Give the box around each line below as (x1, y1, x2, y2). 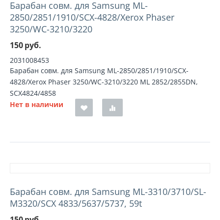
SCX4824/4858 (10, 88, 56, 98)
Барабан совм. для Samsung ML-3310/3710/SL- (10, 186, 206, 197)
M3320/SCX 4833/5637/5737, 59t (10, 197, 142, 209)
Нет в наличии (10, 100, 63, 109)
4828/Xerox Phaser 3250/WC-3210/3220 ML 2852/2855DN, (10, 77, 198, 86)
